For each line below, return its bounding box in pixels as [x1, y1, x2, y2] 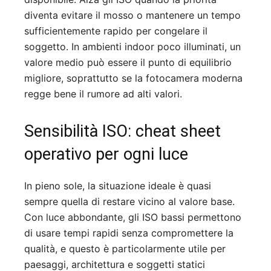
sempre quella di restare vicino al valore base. [24, 195, 235, 207]
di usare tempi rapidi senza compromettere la [24, 226, 233, 239]
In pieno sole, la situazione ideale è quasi [24, 179, 211, 192]
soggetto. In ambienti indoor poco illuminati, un [24, 40, 241, 53]
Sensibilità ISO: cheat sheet [24, 121, 221, 141]
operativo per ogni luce [24, 144, 188, 164]
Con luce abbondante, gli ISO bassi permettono [24, 211, 241, 223]
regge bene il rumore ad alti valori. [24, 87, 182, 100]
